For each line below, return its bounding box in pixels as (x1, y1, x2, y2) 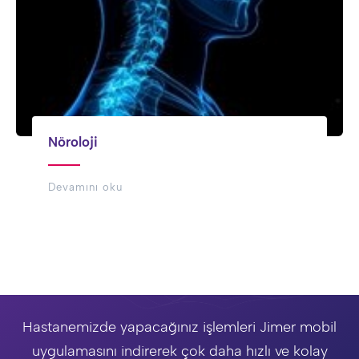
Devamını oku (48, 181, 123, 193)
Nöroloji (48, 134, 98, 150)
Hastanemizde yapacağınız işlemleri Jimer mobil (22, 318, 337, 336)
